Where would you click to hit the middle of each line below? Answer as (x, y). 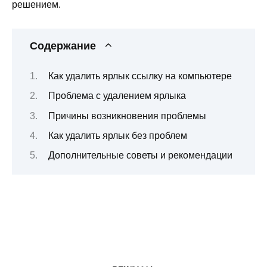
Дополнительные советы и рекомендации (140, 156)
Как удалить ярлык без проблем (117, 135)
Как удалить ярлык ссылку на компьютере (140, 76)
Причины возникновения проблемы (127, 116)
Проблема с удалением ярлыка (117, 96)
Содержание (63, 46)
